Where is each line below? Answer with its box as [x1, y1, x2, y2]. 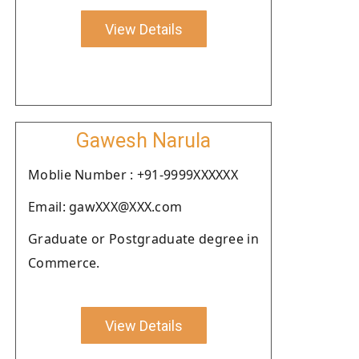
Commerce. [28, 254, 100, 272]
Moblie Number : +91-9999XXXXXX [28, 166, 238, 184]
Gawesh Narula [76, 129, 211, 152]
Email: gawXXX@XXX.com [28, 198, 183, 216]
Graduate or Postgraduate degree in [28, 230, 259, 248]
